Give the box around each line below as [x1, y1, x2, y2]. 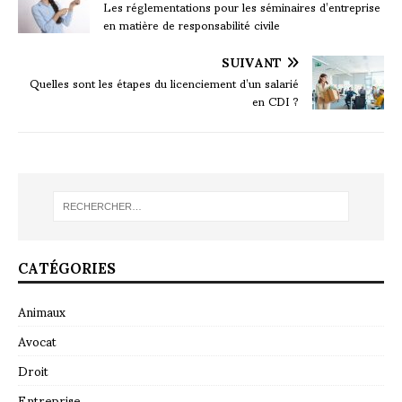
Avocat [18, 321, 57, 359]
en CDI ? [252, 83, 299, 118]
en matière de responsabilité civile [103, 6, 280, 41]
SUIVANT [222, 42, 282, 80]
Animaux [18, 292, 66, 329]
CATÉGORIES [18, 245, 116, 288]
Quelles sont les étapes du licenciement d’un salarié [30, 65, 299, 100]
